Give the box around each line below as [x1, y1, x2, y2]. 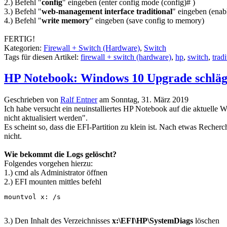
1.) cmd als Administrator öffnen [4, 168, 107, 177]
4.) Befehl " [4, 16, 42, 25]
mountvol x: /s [4, 193, 61, 201]
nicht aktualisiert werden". [4, 113, 88, 123]
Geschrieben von [4, 95, 60, 104]
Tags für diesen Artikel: [4, 52, 81, 61]
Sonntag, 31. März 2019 [111, 95, 188, 104]
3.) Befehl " [4, 7, 42, 16]
